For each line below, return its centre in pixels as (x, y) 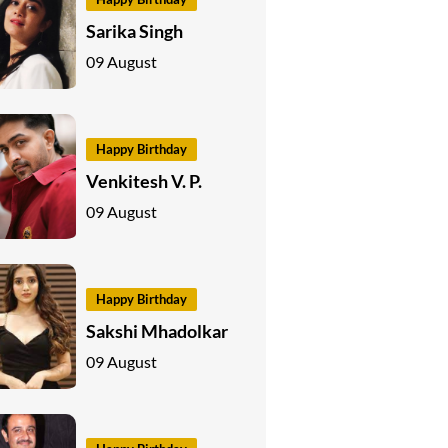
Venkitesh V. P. (144, 180)
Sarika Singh (134, 30)
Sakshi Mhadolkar (157, 330)
